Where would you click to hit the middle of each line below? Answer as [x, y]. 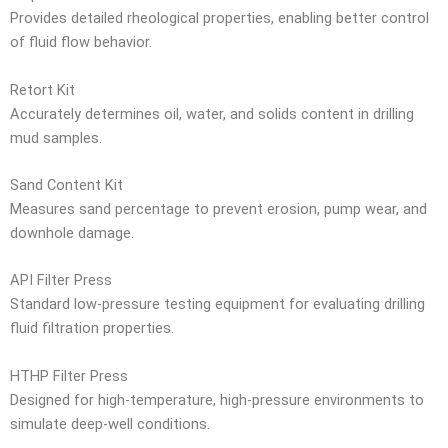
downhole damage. [72, 233]
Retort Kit [42, 89]
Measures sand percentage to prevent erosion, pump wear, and [218, 209]
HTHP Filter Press [69, 375]
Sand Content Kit [66, 185]
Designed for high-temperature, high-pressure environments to [217, 399]
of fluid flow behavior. [81, 42]
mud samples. [56, 137]
